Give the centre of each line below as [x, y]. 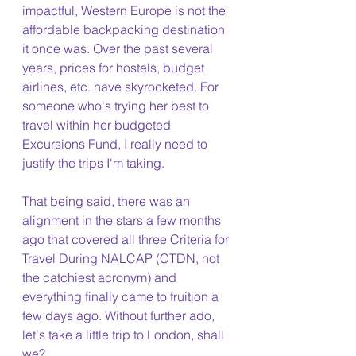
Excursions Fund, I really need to [116, 144]
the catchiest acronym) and [101, 277]
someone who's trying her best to [117, 106]
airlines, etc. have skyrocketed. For [122, 87]
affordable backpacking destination [125, 29]
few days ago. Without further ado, [120, 315]
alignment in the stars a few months [123, 220]
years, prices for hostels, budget [115, 68]
